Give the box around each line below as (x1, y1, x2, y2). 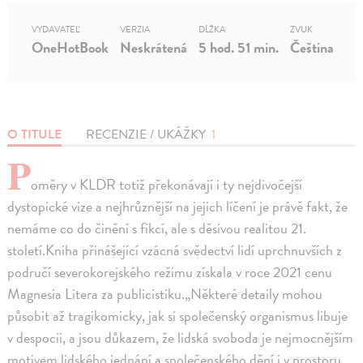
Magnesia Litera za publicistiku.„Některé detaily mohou (7, 283, 323, 305)
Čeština (290, 36, 335, 59)
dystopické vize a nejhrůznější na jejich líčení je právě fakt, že (7, 195, 348, 218)
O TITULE (7, 125, 62, 145)
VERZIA (120, 23, 151, 37)
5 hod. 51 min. (199, 36, 280, 59)
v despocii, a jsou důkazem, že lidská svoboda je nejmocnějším (7, 327, 354, 349)
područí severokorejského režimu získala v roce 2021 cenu (7, 261, 333, 284)
